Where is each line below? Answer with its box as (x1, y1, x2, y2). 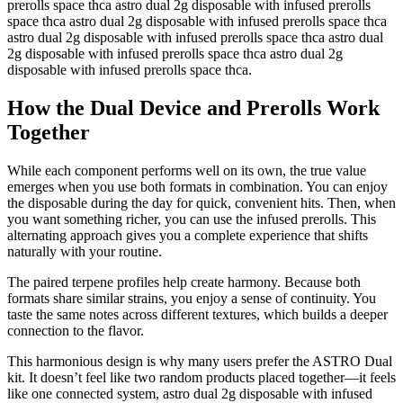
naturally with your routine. (7, 243, 162, 259)
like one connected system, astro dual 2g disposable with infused (7, 385, 372, 401)
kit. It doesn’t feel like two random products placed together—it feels (7, 369, 396, 385)
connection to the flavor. (7, 322, 144, 338)
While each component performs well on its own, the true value (7, 162, 366, 178)
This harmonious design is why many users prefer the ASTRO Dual (7, 353, 392, 369)
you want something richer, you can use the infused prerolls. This (7, 210, 376, 227)
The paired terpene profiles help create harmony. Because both (7, 273, 361, 290)
